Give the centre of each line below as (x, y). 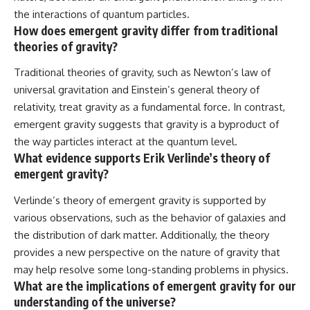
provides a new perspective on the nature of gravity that (147, 252)
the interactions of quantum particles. (102, 14)
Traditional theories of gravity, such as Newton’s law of (142, 73)
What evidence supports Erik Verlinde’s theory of (142, 158)
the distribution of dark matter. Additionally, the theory (142, 235)
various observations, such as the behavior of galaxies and (150, 217)
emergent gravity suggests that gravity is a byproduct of (146, 125)
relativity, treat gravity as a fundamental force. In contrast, (149, 107)
